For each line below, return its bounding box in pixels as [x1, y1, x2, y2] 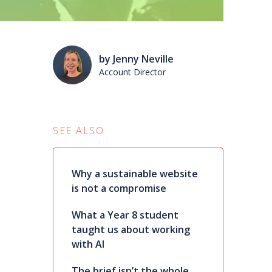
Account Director [98, 66, 166, 78]
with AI [71, 237, 104, 251]
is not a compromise [71, 182, 166, 195]
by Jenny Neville [98, 52, 174, 66]
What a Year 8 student [71, 208, 178, 222]
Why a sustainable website [71, 167, 198, 181]
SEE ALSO [52, 124, 104, 138]
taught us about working [71, 223, 190, 237]
